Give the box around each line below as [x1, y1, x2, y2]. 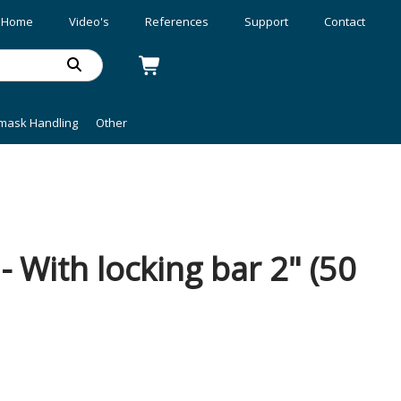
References [145, 13, 209, 30]
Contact [324, 13, 365, 30]
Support [244, 13, 288, 30]
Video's [69, 13, 109, 30]
